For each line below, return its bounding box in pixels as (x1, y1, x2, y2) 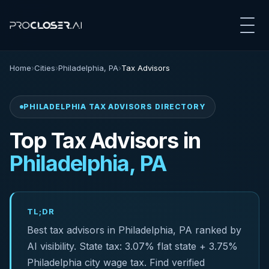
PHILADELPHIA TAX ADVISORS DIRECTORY (23, 102, 206, 111)
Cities (34, 63, 55, 73)
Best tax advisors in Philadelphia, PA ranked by (27, 224, 241, 236)
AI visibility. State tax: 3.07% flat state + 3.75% (27, 240, 238, 252)
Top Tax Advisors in (10, 127, 201, 154)
